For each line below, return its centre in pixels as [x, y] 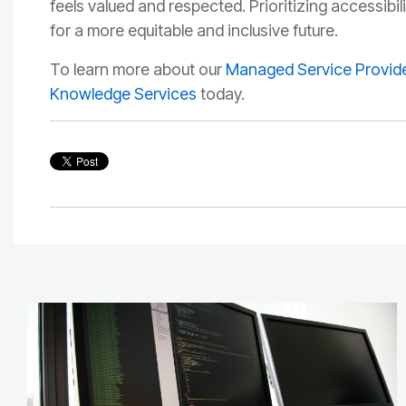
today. [222, 94]
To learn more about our [138, 70]
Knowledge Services [123, 94]
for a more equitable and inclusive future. [194, 31]
